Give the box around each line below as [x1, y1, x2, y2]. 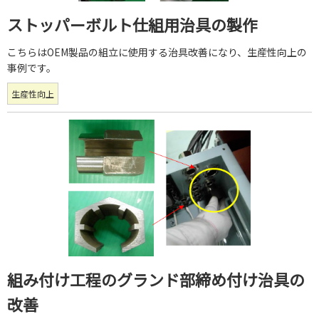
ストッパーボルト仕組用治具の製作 [7, 13, 258, 36]
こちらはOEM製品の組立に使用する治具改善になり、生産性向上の [7, 45, 307, 60]
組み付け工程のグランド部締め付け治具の [7, 267, 305, 291]
